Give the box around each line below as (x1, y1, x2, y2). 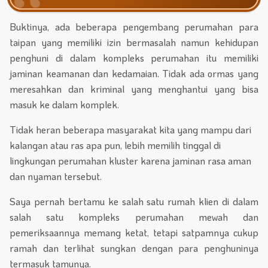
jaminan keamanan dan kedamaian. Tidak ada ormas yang (10, 67, 258, 80)
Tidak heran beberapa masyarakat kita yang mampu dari (10, 123, 251, 136)
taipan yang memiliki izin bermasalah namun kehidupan (10, 36, 258, 49)
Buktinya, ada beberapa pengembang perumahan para (10, 20, 258, 33)
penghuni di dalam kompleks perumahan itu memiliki (10, 51, 258, 65)
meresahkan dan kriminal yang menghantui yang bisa (10, 83, 258, 96)
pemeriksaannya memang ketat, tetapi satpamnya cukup (10, 226, 258, 239)
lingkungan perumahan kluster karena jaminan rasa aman (10, 154, 251, 167)
